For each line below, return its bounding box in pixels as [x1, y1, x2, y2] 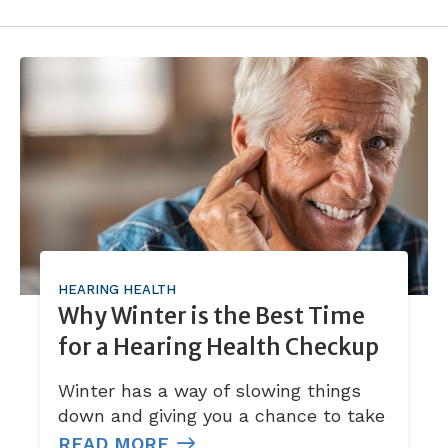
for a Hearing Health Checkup [58, 333, 380, 362]
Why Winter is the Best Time [58, 302, 366, 331]
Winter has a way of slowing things [58, 380, 362, 402]
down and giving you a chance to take [58, 405, 386, 427]
